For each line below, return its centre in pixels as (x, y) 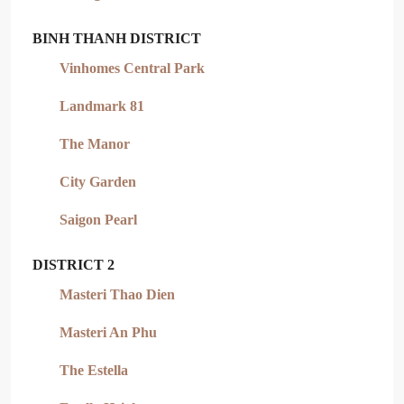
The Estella (94, 370)
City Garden (98, 182)
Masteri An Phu (108, 332)
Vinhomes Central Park (132, 68)
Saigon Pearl (98, 220)
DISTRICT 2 (73, 265)
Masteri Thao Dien (117, 294)
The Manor (95, 144)
